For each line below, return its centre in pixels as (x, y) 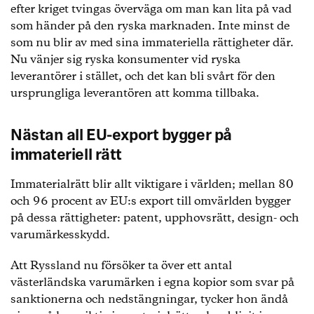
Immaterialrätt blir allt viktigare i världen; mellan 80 (152, 185)
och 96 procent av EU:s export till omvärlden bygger (151, 202)
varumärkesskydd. (60, 235)
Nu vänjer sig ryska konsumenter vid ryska (125, 60)
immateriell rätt (66, 156)
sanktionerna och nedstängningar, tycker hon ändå (149, 300)
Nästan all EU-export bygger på (121, 136)
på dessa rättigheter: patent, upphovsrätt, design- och (155, 218)
